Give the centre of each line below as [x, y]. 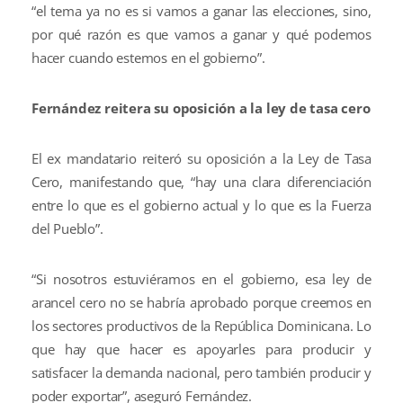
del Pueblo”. [67, 228]
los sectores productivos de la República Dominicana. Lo [201, 326]
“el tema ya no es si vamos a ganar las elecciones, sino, [201, 11]
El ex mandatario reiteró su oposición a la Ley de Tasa [201, 158]
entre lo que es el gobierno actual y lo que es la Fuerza [201, 205]
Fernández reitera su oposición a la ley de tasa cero [201, 108]
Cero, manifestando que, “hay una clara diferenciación [201, 182]
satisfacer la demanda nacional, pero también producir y [201, 372]
